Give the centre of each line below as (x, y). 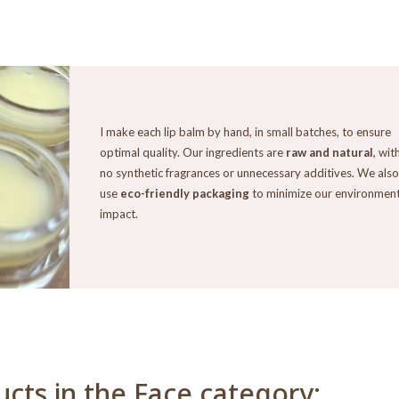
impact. (118, 213)
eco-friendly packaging (184, 193)
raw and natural (329, 152)
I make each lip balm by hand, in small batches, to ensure (245, 131)
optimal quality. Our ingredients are (192, 152)
